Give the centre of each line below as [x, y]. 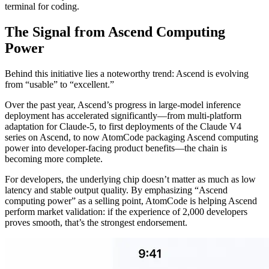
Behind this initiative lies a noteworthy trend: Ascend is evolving [127, 73]
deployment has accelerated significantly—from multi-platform [123, 115]
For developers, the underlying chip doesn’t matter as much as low [130, 179]
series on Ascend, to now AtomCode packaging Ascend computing [131, 137]
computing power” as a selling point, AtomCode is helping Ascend [131, 201]
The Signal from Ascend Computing [115, 32]
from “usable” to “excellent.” [59, 84]
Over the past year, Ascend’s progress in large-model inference [123, 104]
